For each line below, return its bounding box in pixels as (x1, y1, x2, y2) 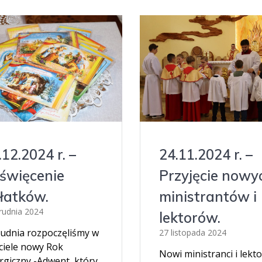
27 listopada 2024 (158, 226, 226, 238)
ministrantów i (158, 187, 257, 205)
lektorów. (158, 208, 220, 226)
